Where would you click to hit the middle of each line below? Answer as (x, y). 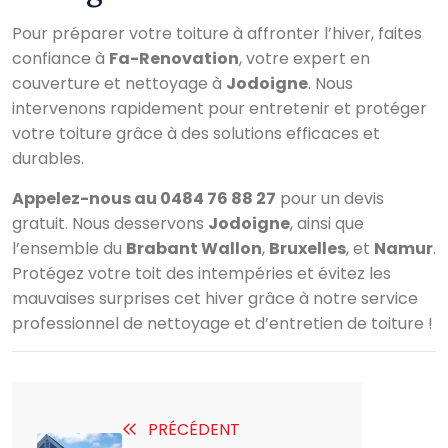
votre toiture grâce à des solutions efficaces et (196, 133)
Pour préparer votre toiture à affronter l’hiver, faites (217, 33)
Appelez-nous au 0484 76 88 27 (144, 198)
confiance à (60, 58)
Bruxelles (307, 248)
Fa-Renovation (174, 58)
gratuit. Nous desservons (110, 223)
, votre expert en (304, 58)
